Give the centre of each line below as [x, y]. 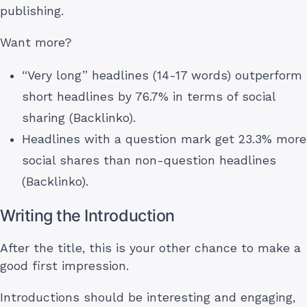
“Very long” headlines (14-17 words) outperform [162, 75]
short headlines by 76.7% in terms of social [149, 96]
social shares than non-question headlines [149, 160]
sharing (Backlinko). [79, 118]
